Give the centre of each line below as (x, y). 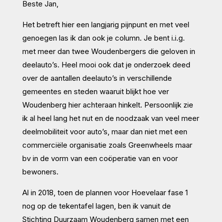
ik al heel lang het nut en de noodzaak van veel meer (111, 118)
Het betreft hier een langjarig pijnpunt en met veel (106, 24)
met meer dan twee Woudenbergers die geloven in (109, 51)
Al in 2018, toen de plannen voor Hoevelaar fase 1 (105, 192)
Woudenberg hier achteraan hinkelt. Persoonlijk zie (108, 105)
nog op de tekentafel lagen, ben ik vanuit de (96, 206)
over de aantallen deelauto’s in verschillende (97, 78)
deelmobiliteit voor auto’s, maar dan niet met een (105, 131)
